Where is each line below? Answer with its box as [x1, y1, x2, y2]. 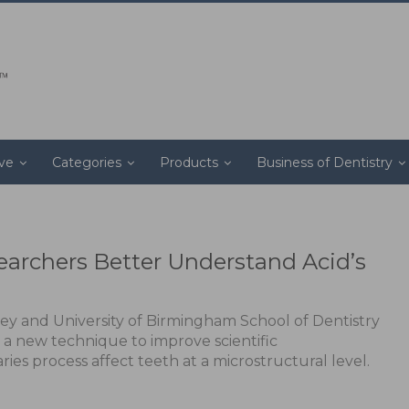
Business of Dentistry [257, 154, 393, 171]
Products [160, 154, 218, 171]
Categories [52, 154, 121, 171]
